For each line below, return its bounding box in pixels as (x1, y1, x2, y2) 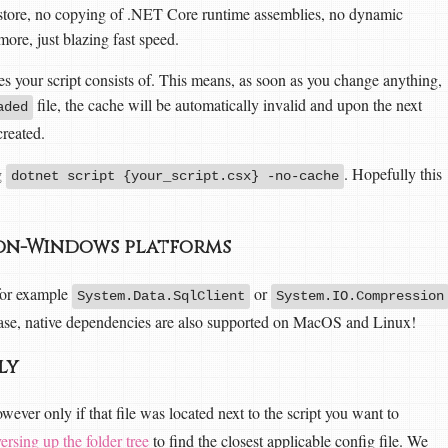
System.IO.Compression (276, 287, 444, 304)
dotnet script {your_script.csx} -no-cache (11, 168, 339, 185)
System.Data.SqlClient (77, 287, 245, 304)
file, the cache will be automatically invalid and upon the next (33, 94, 422, 116)
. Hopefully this (344, 163, 442, 185)
